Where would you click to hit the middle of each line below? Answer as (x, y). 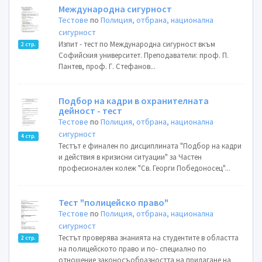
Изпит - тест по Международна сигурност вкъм (137, 44)
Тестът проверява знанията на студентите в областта (149, 238)
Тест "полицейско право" (114, 202)
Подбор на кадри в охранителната (134, 101)
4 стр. (28, 136)
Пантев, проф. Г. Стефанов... (107, 66)
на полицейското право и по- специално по (133, 249)
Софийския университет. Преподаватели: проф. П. (144, 55)
